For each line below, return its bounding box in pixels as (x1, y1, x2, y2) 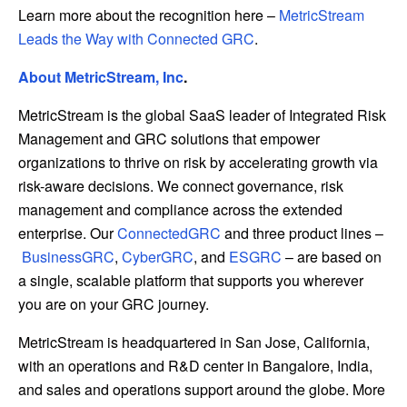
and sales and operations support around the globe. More (18, 379, 385, 401)
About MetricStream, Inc (18, 66, 184, 88)
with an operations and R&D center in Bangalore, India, (18, 355, 372, 377)
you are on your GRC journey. (18, 293, 209, 315)
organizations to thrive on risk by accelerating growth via (18, 152, 378, 174)
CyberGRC (122, 246, 194, 268)
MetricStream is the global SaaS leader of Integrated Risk (18, 104, 386, 126)
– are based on (282, 246, 382, 268)
